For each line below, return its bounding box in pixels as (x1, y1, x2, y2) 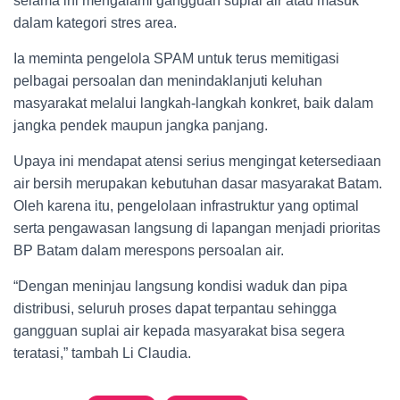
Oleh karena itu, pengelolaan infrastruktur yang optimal (13, 198, 359, 213)
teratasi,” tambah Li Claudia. (13, 346, 195, 361)
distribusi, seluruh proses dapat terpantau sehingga (13, 301, 337, 316)
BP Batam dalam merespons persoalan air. (13, 243, 284, 258)
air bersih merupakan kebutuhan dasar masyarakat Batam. (13, 176, 382, 191)
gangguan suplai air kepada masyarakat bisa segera (13, 323, 345, 338)
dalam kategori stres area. (13, 15, 177, 30)
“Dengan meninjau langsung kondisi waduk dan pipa (13, 279, 347, 294)
